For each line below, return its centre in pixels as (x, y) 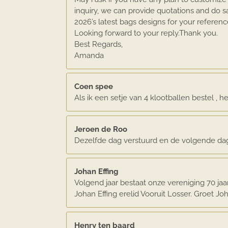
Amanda (89, 55)
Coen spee (93, 87)
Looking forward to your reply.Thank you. (146, 33)
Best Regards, (98, 44)
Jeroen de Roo (101, 129)
